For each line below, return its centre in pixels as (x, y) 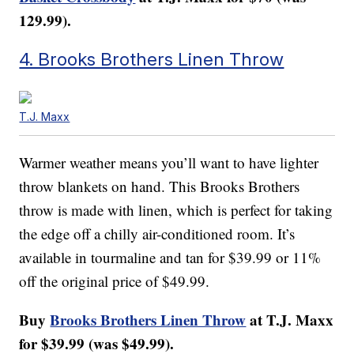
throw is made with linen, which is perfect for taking (176, 210)
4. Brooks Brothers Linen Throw (152, 59)
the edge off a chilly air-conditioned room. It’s (157, 234)
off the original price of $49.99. (115, 281)
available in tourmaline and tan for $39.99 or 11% (170, 258)
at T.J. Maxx (290, 320)
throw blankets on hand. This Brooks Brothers (160, 186)
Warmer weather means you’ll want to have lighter (169, 163)
